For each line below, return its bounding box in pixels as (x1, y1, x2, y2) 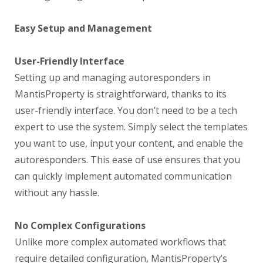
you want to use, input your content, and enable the (15, 137, 243, 150)
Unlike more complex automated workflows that (15, 235, 226, 248)
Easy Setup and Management (15, 22, 152, 35)
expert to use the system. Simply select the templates (15, 120, 248, 133)
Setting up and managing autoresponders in (15, 71, 211, 84)
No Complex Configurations (15, 219, 146, 232)
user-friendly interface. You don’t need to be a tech (15, 104, 237, 117)
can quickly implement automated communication (15, 170, 232, 183)
